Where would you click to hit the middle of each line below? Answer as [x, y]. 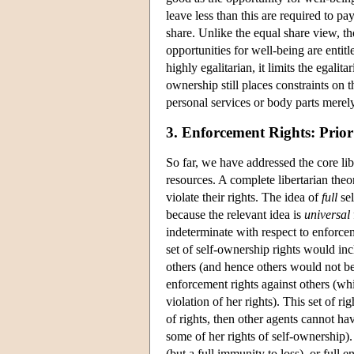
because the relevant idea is [235, 214]
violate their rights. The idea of [244, 197]
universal [327, 214]
